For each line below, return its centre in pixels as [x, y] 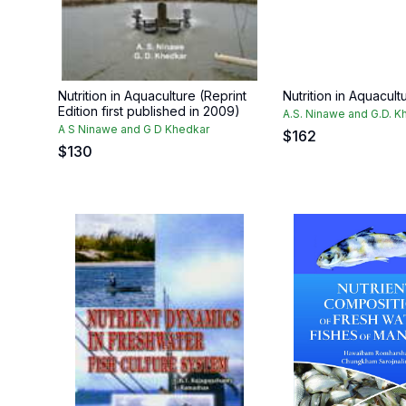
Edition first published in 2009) [149, 111]
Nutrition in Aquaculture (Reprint [152, 96]
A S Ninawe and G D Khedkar [134, 129]
